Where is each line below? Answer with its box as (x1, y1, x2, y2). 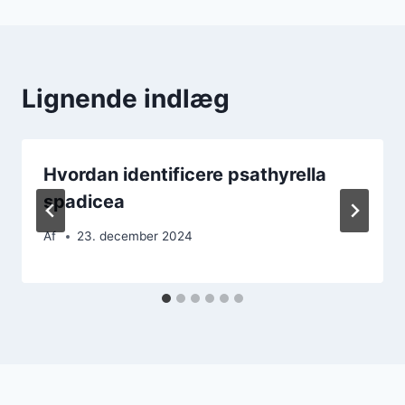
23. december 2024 (77, 229, 193, 244)
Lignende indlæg (22, 82, 230, 114)
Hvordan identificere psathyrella (43, 163, 326, 185)
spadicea (43, 190, 125, 212)
